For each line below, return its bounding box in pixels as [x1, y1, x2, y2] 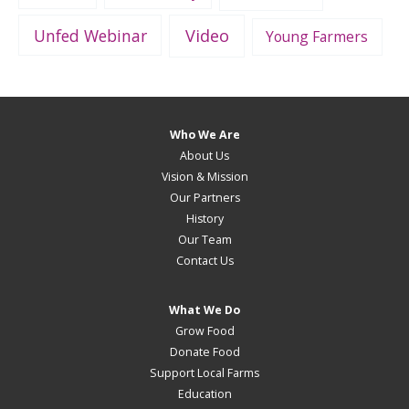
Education [177, 386, 232, 403]
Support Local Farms [150, 365, 259, 382]
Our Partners [169, 189, 240, 205]
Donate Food [169, 344, 240, 361]
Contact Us [175, 252, 234, 268]
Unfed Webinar [33, 24, 147, 47]
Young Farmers [266, 26, 369, 47]
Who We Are [169, 126, 240, 142]
